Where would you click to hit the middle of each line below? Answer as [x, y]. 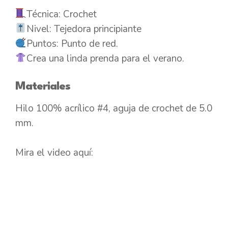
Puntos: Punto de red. [72, 44]
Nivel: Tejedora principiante [84, 29]
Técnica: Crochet [61, 14]
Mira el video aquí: [54, 152]
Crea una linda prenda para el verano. [105, 58]
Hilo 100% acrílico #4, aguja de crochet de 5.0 [114, 109]
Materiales [43, 87]
